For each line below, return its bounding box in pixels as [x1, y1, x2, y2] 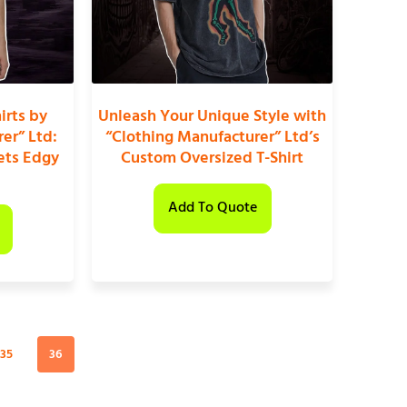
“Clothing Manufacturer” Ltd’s [104, 124, 320, 151]
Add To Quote [167, 196, 257, 220]
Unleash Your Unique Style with [98, 104, 326, 130]
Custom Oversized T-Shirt [121, 145, 303, 172]
